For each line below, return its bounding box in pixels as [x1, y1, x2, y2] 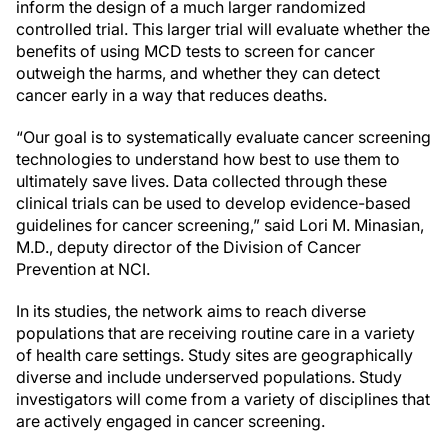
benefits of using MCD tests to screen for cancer [16, 41, 375, 61]
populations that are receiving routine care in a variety [16, 323, 415, 343]
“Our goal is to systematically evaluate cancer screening [16, 127, 431, 147]
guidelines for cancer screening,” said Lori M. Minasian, [16, 215, 424, 235]
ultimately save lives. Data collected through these [16, 171, 387, 191]
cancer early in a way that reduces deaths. [16, 85, 327, 105]
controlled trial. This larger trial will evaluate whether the [16, 19, 430, 39]
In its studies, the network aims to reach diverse [16, 301, 366, 321]
